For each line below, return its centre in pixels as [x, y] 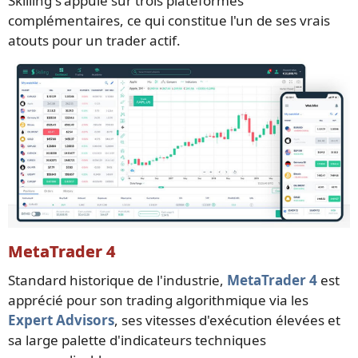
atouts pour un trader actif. [94, 40]
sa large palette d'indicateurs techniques [137, 340]
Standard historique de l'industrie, [117, 280]
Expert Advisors [61, 320]
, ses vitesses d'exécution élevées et [227, 320]
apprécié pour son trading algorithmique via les [158, 300]
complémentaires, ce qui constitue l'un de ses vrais [169, 20]
